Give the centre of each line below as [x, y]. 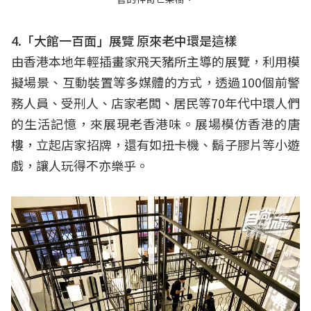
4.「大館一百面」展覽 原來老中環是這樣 [124, 40]
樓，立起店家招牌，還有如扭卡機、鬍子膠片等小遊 [155, 144]
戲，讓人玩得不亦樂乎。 [80, 165]
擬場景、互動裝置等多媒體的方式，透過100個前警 [155, 82]
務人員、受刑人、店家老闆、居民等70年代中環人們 [155, 102]
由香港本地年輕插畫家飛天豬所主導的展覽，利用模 [155, 61]
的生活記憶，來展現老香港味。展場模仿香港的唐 [155, 123]
